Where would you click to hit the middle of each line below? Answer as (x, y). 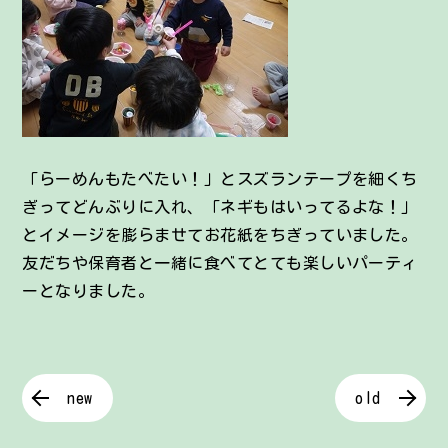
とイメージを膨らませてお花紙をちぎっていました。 (220, 235)
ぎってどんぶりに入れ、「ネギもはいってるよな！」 (220, 207)
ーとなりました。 (88, 291)
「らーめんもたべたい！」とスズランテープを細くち (220, 179)
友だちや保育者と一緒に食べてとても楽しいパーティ (220, 263)
